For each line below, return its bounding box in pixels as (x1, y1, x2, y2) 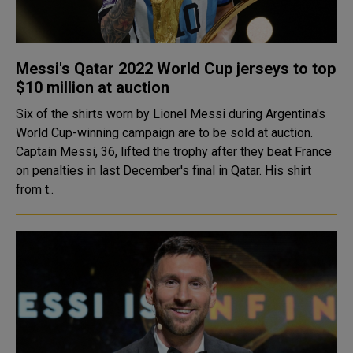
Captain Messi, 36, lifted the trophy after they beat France (16, 144, 332, 159)
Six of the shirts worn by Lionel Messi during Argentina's (16, 106, 325, 121)
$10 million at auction (16, 78, 169, 97)
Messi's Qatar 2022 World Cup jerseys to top (16, 59, 336, 78)
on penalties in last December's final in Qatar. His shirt (16, 163, 265, 178)
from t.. (16, 182, 54, 197)
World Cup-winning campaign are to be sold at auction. (16, 125, 313, 140)
